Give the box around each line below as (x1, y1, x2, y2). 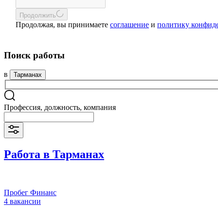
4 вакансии (4, 197, 41, 205)
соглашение (110, 20, 149, 29)
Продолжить (19, 12, 56, 19)
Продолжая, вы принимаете (16, 20, 110, 29)
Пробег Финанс (4, 188, 56, 197)
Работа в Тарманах (4, 147, 104, 161)
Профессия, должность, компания (4, 103, 116, 112)
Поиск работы (4, 50, 65, 60)
